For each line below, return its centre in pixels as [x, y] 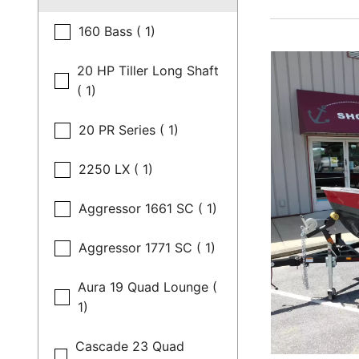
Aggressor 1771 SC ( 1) [147, 248]
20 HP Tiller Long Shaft [147, 71]
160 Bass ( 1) [117, 31]
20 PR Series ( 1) [129, 130]
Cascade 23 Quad [130, 346]
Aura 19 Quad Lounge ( [147, 287]
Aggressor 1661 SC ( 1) [148, 208]
